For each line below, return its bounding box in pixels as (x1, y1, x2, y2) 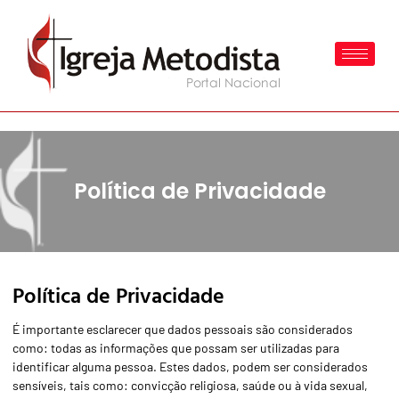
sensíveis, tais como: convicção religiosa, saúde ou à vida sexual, (12, 378, 368, 393)
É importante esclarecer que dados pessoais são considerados (12, 322, 353, 337)
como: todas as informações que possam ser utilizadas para (12, 340, 339, 355)
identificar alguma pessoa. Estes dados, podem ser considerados (12, 359, 368, 374)
